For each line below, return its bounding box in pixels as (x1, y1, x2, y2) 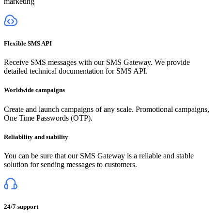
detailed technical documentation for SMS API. (4, 67, 148, 76)
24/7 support (4, 203, 38, 211)
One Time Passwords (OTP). (4, 113, 93, 122)
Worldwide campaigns (4, 86, 65, 94)
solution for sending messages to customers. (4, 160, 137, 169)
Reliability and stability (4, 133, 68, 140)
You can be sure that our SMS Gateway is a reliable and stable (4, 151, 194, 160)
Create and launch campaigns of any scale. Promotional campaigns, (4, 105, 209, 113)
